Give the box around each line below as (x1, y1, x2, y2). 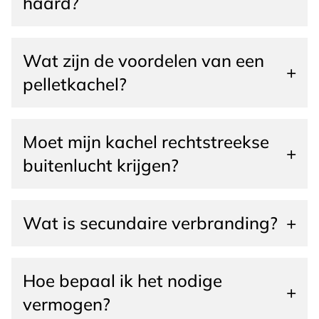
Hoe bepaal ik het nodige (23, 269, 222, 291)
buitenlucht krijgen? (23, 154, 179, 176)
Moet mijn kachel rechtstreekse (23, 130, 269, 152)
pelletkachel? (23, 73, 127, 95)
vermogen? (23, 293, 110, 315)
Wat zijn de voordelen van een (23, 49, 264, 71)
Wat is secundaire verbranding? (23, 211, 278, 234)
